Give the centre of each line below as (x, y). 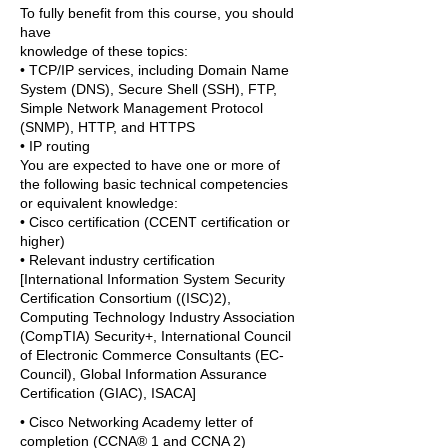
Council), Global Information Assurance (143, 374)
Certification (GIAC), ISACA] (108, 393)
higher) (42, 241)
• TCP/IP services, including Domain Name (154, 70)
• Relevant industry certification (117, 260)
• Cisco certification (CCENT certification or (155, 222)
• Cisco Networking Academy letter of (136, 422)
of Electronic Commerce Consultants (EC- (152, 355)
